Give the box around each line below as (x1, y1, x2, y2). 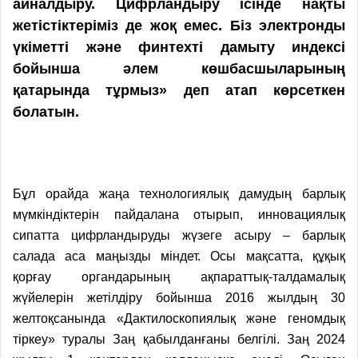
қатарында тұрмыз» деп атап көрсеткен (13, 82, 345, 98)
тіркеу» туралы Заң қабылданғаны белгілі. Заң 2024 (13, 332, 345, 346)
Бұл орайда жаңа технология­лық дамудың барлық (13, 186, 345, 201)
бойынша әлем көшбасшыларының (13, 60, 345, 77)
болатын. (13, 103, 79, 120)
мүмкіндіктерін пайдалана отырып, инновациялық (13, 207, 345, 221)
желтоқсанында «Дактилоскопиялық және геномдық (13, 311, 345, 325)
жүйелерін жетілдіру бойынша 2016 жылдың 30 (13, 290, 345, 304)
